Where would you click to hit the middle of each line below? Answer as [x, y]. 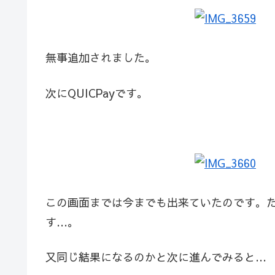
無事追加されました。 [101, 58]
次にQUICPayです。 [97, 93]
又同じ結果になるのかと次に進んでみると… [156, 257]
